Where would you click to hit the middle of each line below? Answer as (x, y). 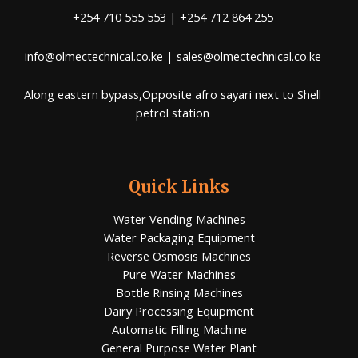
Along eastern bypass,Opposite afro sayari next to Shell (173, 95)
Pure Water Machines (179, 274)
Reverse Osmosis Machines (179, 255)
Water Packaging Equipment (179, 237)
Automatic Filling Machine (179, 329)
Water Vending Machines (179, 219)
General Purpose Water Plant (179, 347)
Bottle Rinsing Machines (179, 292)
